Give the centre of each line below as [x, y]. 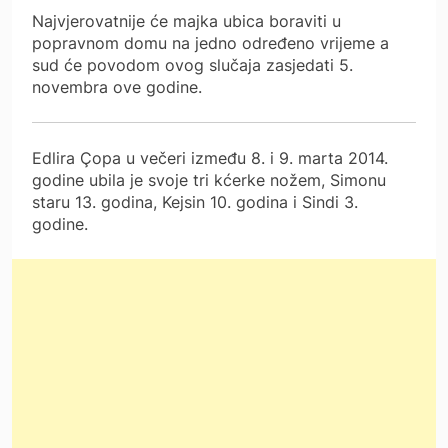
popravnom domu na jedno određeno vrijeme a [210, 42]
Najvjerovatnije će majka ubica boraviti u [186, 20]
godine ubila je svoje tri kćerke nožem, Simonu [209, 179]
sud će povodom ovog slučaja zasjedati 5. [192, 64]
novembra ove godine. [119, 86]
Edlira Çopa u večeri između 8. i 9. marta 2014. [210, 157]
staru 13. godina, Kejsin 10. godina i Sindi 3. [195, 201]
